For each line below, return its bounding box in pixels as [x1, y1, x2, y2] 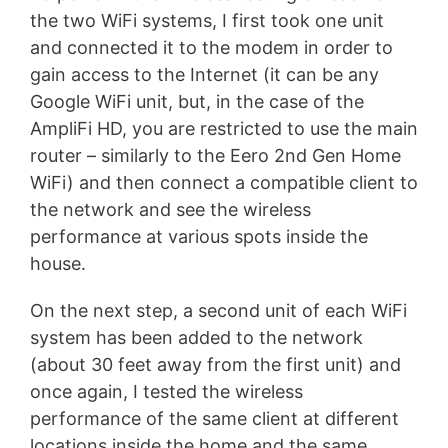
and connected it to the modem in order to [30, 37, 393, 59]
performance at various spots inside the [30, 226, 368, 248]
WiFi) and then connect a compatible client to [30, 172, 418, 194]
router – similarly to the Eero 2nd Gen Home [30, 145, 401, 167]
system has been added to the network [30, 326, 363, 348]
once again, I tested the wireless [30, 380, 303, 402]
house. [30, 253, 86, 275]
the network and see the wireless [30, 199, 311, 221]
